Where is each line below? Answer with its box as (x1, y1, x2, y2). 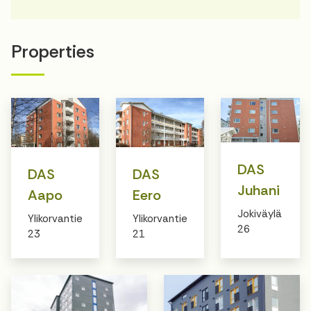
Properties (11, 40, 94, 63)
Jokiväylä (237, 206, 282, 221)
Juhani (237, 180, 280, 199)
